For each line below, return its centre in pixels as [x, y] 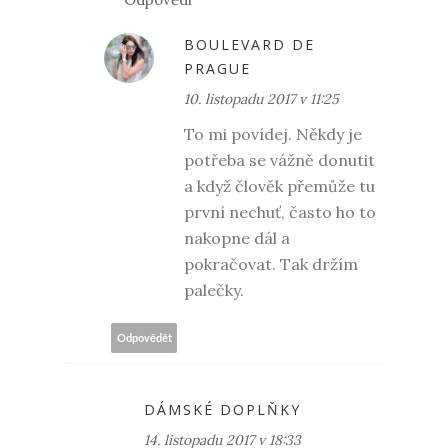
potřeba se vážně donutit [279, 160]
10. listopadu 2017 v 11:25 [261, 99]
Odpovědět [144, 338]
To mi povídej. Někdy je [273, 134]
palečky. [214, 290]
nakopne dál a [237, 238]
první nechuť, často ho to [280, 212]
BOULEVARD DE [249, 45]
